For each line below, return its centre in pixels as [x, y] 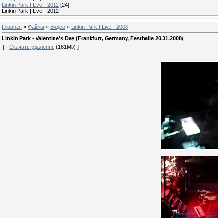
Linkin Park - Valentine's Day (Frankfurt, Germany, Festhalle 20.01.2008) [93, 39]
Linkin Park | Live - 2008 [100, 27]
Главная [12, 27]
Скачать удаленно [32, 47]
